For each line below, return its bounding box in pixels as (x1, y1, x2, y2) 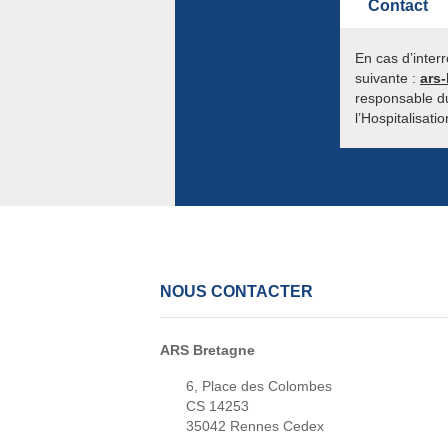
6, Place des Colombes (186, 378, 332, 395)
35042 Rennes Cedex (186, 418, 324, 435)
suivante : (355, 70, 420, 87)
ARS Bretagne (160, 342, 255, 359)
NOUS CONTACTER (160, 283, 313, 301)
